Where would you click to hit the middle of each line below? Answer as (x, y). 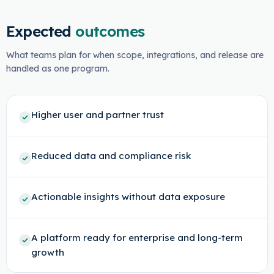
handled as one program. (57, 68)
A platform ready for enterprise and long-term (137, 238)
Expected (39, 31)
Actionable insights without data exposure (128, 197)
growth (47, 252)
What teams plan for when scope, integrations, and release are (135, 55)
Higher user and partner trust (97, 115)
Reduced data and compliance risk (111, 156)
